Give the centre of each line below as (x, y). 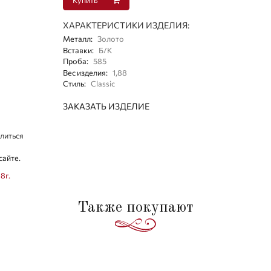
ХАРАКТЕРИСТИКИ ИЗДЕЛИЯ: (126, 25)
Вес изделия (85, 72)
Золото (111, 39)
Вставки (78, 50)
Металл (77, 39)
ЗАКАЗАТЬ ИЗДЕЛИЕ (106, 106)
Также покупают (135, 208)
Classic (103, 84)
